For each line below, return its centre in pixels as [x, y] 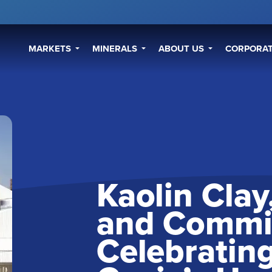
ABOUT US [181, 49]
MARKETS [50, 49]
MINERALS [115, 49]
